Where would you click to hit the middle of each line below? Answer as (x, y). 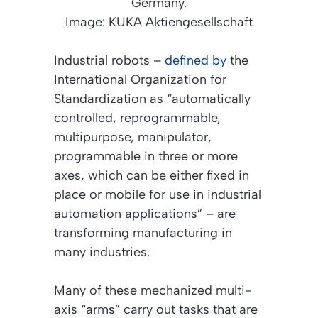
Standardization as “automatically (152, 98)
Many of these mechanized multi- (153, 290)
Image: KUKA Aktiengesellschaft (159, 22)
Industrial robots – (109, 60)
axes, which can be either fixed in (152, 175)
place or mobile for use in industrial (158, 194)
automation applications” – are (145, 213)
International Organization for (140, 79)
